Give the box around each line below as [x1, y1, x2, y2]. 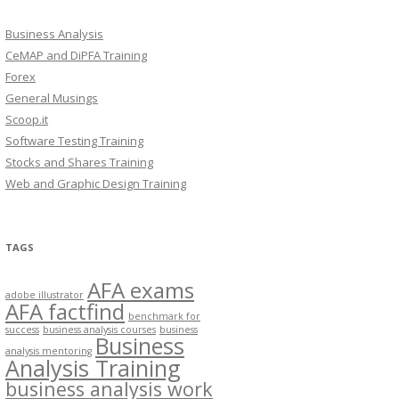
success [5, 323, 39, 336]
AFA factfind [5, 297, 125, 326]
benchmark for [128, 310, 200, 322]
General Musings [5, 90, 98, 106]
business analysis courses [43, 323, 156, 336]
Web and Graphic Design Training [5, 175, 186, 191]
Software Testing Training [5, 133, 143, 149]
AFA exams [87, 275, 194, 305]
